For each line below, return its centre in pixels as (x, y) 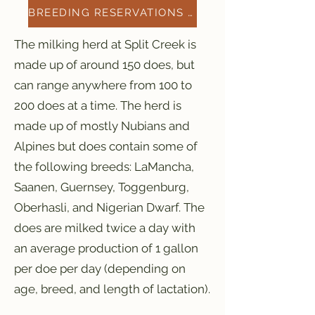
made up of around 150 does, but (104, 64)
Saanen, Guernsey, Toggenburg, (102, 187)
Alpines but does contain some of (106, 146)
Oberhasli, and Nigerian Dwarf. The (109, 207)
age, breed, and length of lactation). (112, 289)
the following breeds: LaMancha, (104, 166)
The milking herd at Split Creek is (105, 44)
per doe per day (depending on (100, 268)
